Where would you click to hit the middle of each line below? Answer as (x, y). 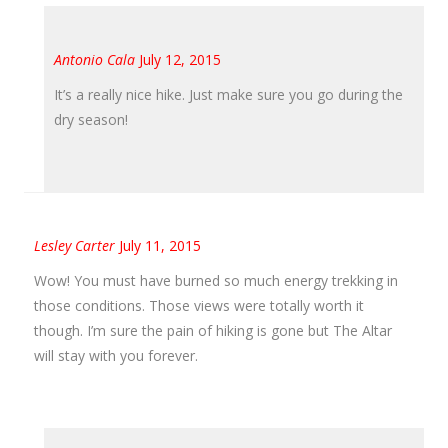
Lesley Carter (74, 245)
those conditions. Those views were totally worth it (199, 305)
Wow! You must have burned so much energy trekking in (216, 280)
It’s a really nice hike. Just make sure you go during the (228, 94)
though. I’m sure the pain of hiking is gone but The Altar (213, 330)
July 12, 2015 (180, 59)
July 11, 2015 (160, 245)
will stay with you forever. (116, 355)
